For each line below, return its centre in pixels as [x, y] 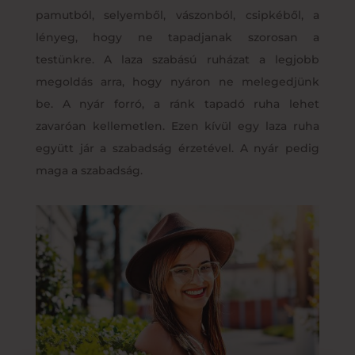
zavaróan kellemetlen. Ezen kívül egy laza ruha [177, 126]
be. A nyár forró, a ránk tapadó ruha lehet [177, 103]
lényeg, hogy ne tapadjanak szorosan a [177, 37]
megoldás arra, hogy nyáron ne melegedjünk [177, 81]
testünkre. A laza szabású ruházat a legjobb [177, 59]
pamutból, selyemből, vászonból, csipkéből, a [177, 15]
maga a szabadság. [89, 170]
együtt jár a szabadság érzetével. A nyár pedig [177, 148]
